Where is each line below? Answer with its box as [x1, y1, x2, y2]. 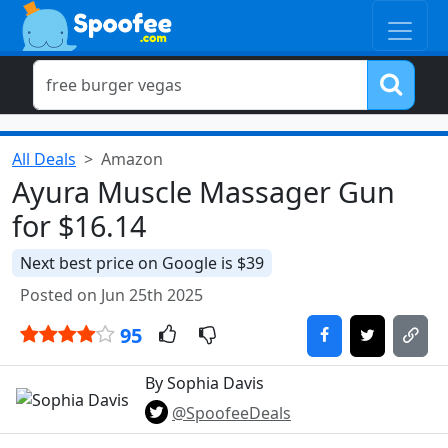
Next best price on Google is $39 [20, 252, 264, 274]
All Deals [12, 148, 76, 170]
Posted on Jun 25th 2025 [20, 284, 203, 306]
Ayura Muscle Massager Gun [12, 172, 395, 211]
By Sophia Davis [145, 372, 264, 394]
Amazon [101, 148, 163, 170]
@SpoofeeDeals [172, 402, 291, 424]
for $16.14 [12, 206, 146, 245]
